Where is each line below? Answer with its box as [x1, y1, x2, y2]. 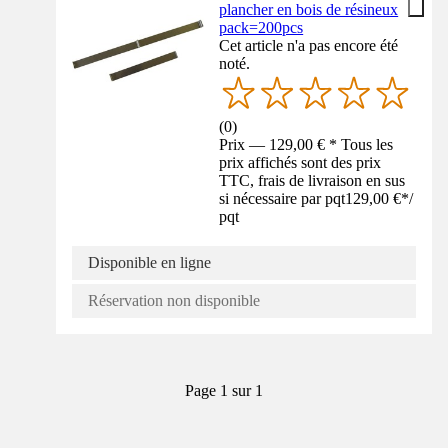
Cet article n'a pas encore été [219, 36, 399, 54]
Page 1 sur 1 [185, 381, 263, 399]
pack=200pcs [219, 18, 304, 36]
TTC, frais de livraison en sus [219, 171, 406, 189]
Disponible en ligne [88, 253, 211, 271]
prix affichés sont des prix [219, 153, 382, 171]
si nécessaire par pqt [219, 189, 346, 207]
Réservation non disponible [88, 291, 260, 309]
